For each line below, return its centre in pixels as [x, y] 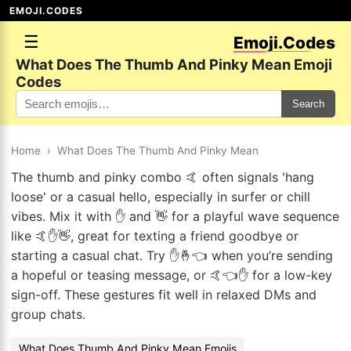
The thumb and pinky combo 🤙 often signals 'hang [163, 177]
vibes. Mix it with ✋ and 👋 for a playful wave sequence [175, 216]
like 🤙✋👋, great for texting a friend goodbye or [155, 236]
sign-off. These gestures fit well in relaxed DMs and [164, 295]
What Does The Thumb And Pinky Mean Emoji [174, 64]
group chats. [48, 314]
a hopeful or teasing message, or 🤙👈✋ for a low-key [172, 275]
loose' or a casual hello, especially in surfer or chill [161, 197]
